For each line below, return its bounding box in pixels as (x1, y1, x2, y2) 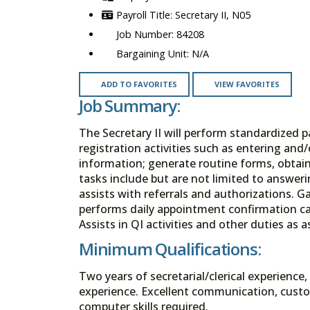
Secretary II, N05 (175, 8, 250, 22)
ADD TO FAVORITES (100, 79, 177, 90)
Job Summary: (79, 94, 180, 118)
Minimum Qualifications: (79, 237, 261, 260)
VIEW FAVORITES (214, 79, 280, 90)
